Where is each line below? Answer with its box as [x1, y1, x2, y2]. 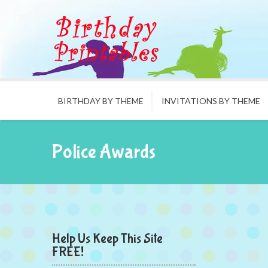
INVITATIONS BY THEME [162, 96, 260, 106]
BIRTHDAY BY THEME [58, 96, 144, 106]
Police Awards [52, 141, 156, 163]
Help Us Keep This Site [52, 231, 163, 246]
